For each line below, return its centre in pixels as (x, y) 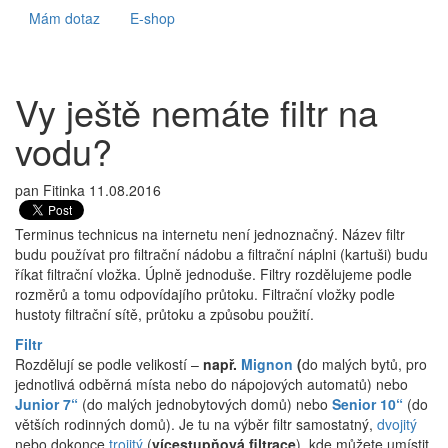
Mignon (267, 364)
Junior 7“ (46, 404)
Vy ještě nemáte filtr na (196, 111)
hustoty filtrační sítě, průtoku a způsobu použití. (164, 314)
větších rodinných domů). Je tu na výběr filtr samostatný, (196, 424)
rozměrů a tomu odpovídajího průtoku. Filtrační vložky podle (205, 294)
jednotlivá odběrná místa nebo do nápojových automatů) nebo (211, 384)
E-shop (152, 18)
